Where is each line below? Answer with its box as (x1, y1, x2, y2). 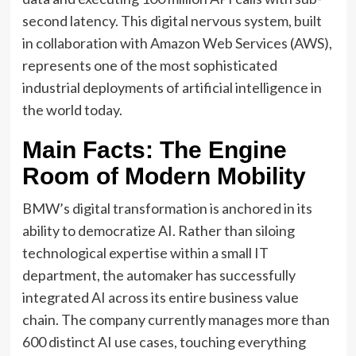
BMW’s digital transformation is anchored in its (21, 199, 312, 217)
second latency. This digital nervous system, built (21, 11, 322, 29)
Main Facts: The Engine (21, 136, 287, 163)
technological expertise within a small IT (21, 243, 269, 261)
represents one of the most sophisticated (21, 56, 277, 74)
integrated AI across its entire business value (21, 288, 299, 306)
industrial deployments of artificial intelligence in (21, 78, 322, 96)
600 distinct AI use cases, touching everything (21, 332, 306, 350)
